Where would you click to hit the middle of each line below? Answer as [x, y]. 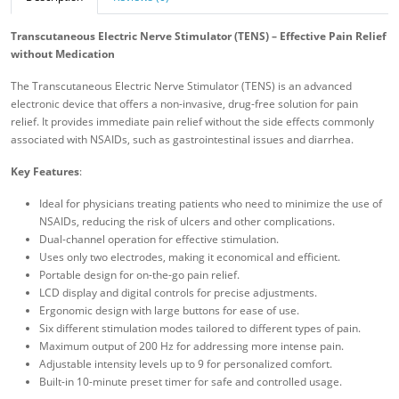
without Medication [63, 54]
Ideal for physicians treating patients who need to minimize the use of [211, 204]
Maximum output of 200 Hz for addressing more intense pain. [191, 346]
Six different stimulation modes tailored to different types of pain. [200, 329]
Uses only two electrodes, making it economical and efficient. [190, 257]
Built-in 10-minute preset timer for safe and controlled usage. [191, 382]
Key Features [45, 172]
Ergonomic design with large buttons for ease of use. [169, 311]
